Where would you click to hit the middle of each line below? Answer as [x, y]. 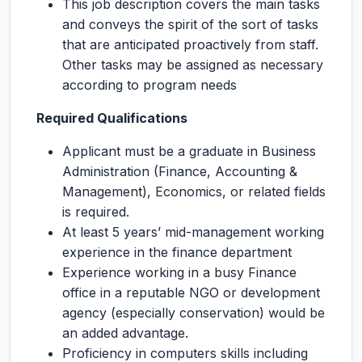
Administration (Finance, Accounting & [180, 171]
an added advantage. [125, 333]
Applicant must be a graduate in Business [189, 151]
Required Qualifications [112, 118]
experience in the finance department [177, 252]
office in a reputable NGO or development [191, 293]
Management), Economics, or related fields [194, 192]
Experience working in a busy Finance [179, 272]
